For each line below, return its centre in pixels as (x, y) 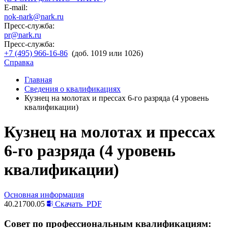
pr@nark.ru (23, 35)
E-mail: (16, 7)
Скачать (69, 204)
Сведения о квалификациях (73, 89)
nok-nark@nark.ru (34, 17)
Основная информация (44, 194)
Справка (19, 62)
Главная (38, 80)
